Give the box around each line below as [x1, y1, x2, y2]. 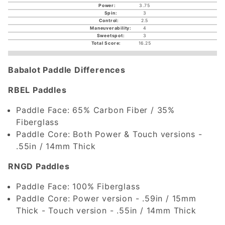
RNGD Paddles [8, 161, 70, 171]
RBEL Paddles [8, 84, 67, 95]
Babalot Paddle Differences [8, 64, 126, 75]
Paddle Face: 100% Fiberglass [16, 181, 140, 191]
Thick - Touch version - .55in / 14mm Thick [16, 205, 196, 215]
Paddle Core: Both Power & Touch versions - [16, 129, 202, 139]
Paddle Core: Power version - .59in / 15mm [16, 193, 196, 203]
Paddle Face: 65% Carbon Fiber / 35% [16, 104, 175, 115]
